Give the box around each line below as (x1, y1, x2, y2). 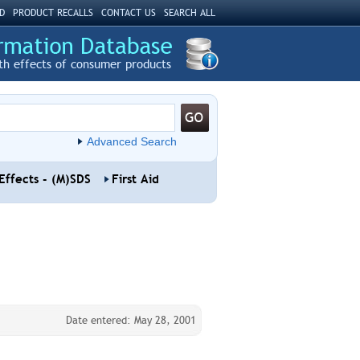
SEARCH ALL (163, 7, 215, 18)
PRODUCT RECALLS (12, 7, 93, 18)
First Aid (111, 172, 159, 186)
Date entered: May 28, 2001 (65, 314, 196, 326)
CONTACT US (100, 7, 156, 18)
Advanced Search (86, 135, 177, 148)
